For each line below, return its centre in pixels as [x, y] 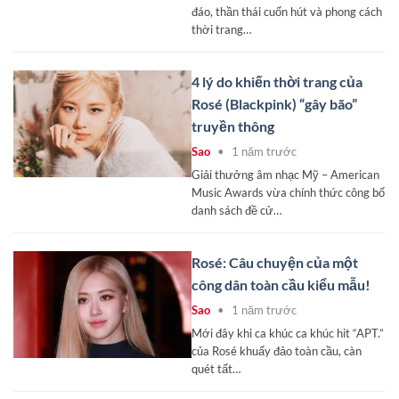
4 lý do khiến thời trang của [277, 81]
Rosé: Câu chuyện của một [275, 262]
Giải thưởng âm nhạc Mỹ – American [285, 174]
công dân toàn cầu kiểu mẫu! [281, 284]
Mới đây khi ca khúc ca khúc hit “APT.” [288, 333]
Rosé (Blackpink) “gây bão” [274, 103]
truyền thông [233, 126]
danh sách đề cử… [236, 210]
